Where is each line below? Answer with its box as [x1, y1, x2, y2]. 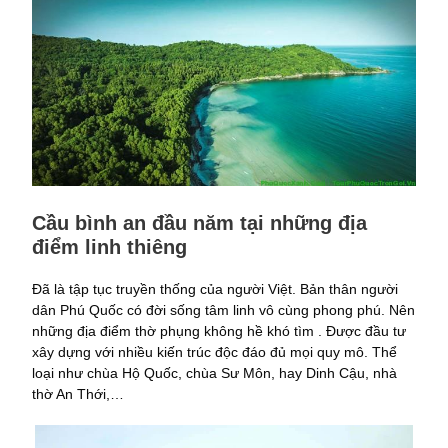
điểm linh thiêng [32, 236, 187, 259]
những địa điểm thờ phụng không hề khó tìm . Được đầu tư [32, 323, 406, 340]
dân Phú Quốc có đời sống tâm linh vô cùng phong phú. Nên [32, 302, 415, 319]
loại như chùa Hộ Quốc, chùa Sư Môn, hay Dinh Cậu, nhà [32, 365, 397, 382]
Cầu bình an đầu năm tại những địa [32, 212, 367, 235]
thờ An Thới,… [32, 386, 124, 403]
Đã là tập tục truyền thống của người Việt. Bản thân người [32, 281, 398, 298]
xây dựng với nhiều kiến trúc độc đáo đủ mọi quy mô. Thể [32, 344, 397, 361]
